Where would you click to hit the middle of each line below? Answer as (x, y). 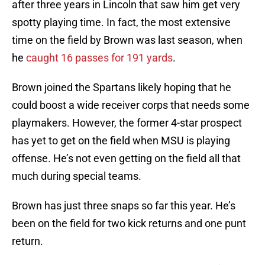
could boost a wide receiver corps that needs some (131, 105)
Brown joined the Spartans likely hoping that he (122, 88)
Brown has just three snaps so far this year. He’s (124, 206)
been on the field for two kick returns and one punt (129, 224)
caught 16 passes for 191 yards (99, 58)
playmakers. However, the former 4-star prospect (127, 123)
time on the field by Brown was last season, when (127, 40)
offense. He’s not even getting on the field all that (126, 159)
